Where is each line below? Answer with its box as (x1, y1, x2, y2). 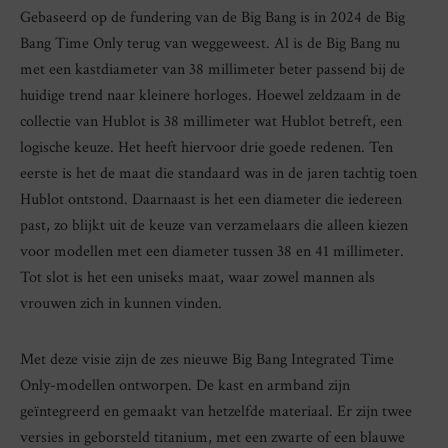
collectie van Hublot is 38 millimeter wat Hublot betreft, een (20, 110, 402, 132)
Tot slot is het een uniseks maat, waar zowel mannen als (20, 266, 375, 288)
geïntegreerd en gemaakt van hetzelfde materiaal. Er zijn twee (20, 400, 412, 422)
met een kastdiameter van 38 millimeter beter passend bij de (20, 58, 405, 80)
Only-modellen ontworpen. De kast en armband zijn (20, 374, 350, 396)
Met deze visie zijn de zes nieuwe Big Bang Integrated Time (20, 348, 394, 370)
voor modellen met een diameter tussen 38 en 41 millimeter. (20, 240, 404, 262)
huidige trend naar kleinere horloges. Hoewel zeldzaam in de (20, 84, 401, 106)
